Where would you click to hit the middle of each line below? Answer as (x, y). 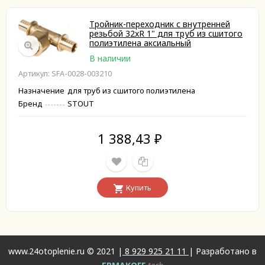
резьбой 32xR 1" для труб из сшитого (166, 33)
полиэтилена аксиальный (140, 43)
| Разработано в (223, 251)
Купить (139, 188)
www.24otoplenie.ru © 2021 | (65, 251)
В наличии (110, 58)
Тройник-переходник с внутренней (160, 24)
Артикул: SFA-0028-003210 (65, 74)
